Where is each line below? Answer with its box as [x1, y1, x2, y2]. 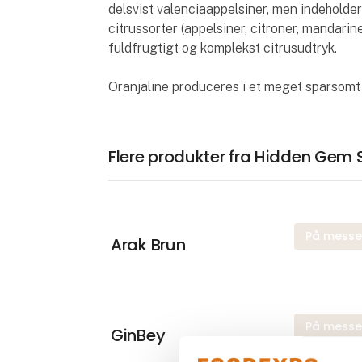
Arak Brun [111, 233, 186, 256]
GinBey [111, 323, 166, 347]
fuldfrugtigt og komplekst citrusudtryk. [108, 40, 338, 57]
